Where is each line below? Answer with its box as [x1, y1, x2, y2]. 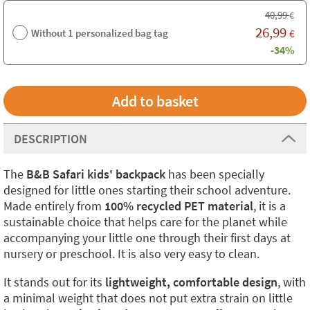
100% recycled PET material [104, 198, 253, 214]
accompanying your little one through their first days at [3, 230, 291, 246]
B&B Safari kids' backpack [26, 166, 165, 182]
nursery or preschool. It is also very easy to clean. [3, 246, 259, 262]
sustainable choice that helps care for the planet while [3, 214, 287, 230]
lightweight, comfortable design [105, 274, 277, 290]
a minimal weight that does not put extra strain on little [3, 290, 293, 306]
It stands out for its [3, 274, 105, 290]
